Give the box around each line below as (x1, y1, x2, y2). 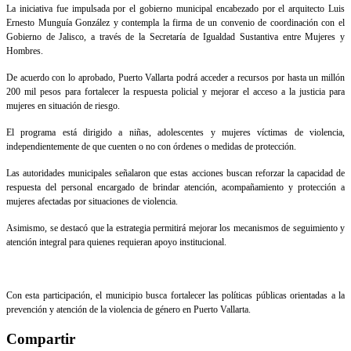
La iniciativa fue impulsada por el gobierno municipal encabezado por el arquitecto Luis (6, 3, 345, 15)
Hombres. (6, 45, 43, 57)
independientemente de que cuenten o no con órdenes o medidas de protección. (6, 141, 296, 153)
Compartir (6, 331, 75, 348)
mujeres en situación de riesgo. (6, 100, 120, 112)
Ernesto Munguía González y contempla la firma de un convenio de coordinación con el (6, 17, 345, 29)
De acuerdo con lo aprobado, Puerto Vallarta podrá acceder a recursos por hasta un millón (6, 72, 345, 84)
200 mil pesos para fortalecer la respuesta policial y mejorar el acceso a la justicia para (6, 86, 345, 98)
